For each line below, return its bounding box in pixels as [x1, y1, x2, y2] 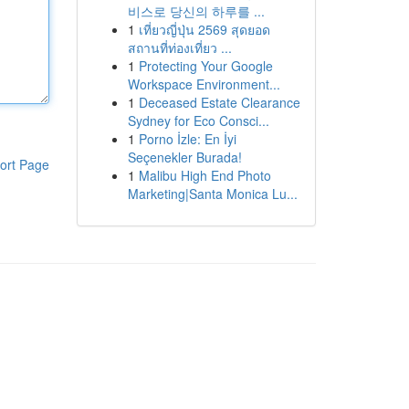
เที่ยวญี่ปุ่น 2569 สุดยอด [138, 20, 270, 38]
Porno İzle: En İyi [138, 130, 236, 148]
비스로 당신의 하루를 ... [127, 2, 265, 20]
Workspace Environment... [127, 75, 280, 93]
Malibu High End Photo [138, 166, 271, 184]
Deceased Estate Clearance [138, 93, 300, 111]
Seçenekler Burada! [127, 148, 242, 166]
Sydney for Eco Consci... [127, 111, 269, 130]
